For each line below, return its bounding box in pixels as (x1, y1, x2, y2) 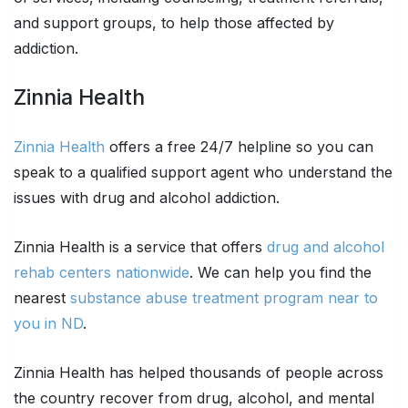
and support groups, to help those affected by (14, 13, 334, 32)
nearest (14, 288, 70, 307)
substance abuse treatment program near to (70, 288, 378, 307)
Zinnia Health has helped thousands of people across (14, 362, 383, 382)
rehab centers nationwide (14, 262, 189, 281)
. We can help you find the (189, 262, 372, 281)
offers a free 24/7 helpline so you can (105, 137, 373, 156)
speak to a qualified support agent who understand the (14, 162, 393, 181)
